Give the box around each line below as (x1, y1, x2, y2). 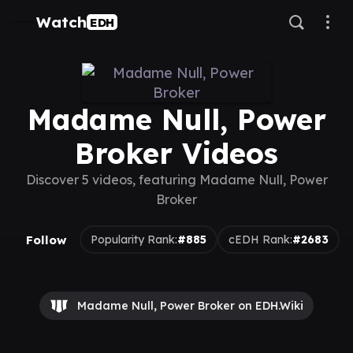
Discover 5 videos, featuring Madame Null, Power (25, 172, 328, 188)
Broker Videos (75, 136, 278, 171)
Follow (26, 232, 67, 247)
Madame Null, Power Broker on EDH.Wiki (77, 299, 303, 313)
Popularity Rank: (91, 232, 177, 247)
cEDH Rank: (229, 232, 292, 247)
